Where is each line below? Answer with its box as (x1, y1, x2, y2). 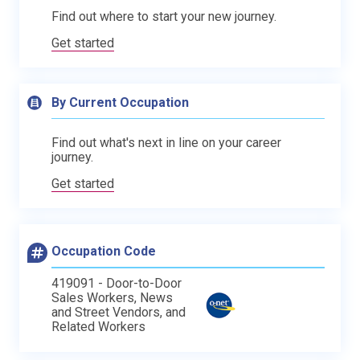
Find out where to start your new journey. (51, 9, 276, 24)
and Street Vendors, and (51, 305, 186, 320)
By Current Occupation (51, 95, 189, 110)
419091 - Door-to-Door (51, 276, 182, 291)
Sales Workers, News (51, 290, 173, 305)
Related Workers (51, 319, 145, 334)
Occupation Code (51, 243, 156, 259)
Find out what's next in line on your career (51, 135, 281, 150)
